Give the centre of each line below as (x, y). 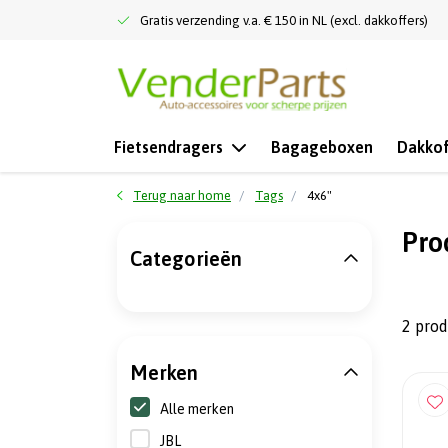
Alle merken (197, 409)
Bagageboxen (322, 147)
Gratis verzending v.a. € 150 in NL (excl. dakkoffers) (284, 20)
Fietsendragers (168, 147)
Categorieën (186, 258)
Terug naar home (182, 195)
